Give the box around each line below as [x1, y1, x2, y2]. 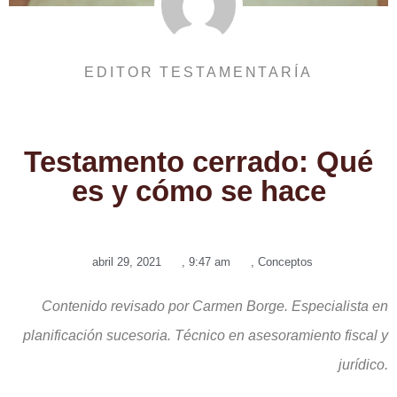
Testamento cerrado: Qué [24, 144, 373, 178]
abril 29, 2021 [91, 254, 161, 269]
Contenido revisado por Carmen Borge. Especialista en [42, 298, 388, 314]
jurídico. [339, 356, 388, 372]
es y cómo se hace [71, 174, 326, 207]
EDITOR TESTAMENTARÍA [84, 64, 313, 80]
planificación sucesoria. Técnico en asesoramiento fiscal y [23, 327, 388, 343]
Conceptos [257, 254, 313, 269]
